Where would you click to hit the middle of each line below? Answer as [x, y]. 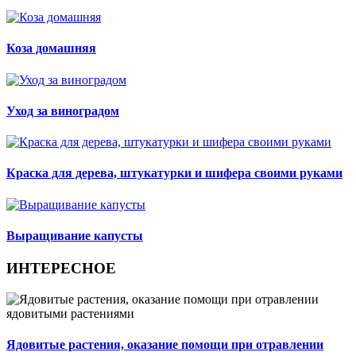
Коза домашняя [51, 48]
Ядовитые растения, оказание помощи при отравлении [165, 345]
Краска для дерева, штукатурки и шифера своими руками [174, 173]
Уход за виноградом [63, 110]
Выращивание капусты [75, 235]
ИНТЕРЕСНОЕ [61, 269]
